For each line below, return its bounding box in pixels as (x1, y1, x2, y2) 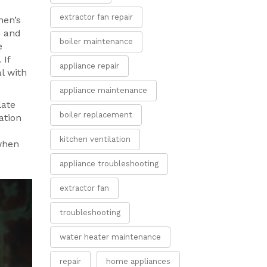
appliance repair (59, 61, 119, 70)
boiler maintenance (59, 37, 133, 46)
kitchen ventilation (59, 135, 131, 144)
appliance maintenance (59, 86, 147, 95)
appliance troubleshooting (59, 159, 159, 168)
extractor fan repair (59, 13, 133, 21)
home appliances (105, 257, 170, 266)
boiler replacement (59, 110, 132, 119)
